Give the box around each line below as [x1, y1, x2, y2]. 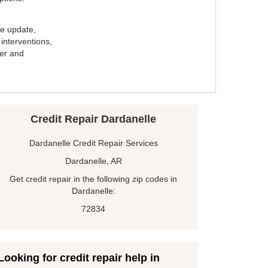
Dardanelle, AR [65, 156, 122, 166]
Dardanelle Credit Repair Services [29, 138, 158, 148]
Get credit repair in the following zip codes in [10, 174, 177, 184]
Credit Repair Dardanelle [31, 113, 156, 126]
